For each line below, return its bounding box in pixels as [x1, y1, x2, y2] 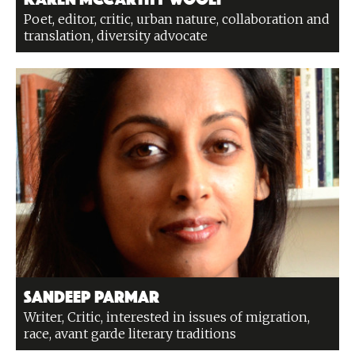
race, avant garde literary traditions [24, 326, 236, 342]
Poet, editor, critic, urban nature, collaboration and [24, 11, 330, 27]
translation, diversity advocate [24, 28, 208, 44]
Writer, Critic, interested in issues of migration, [24, 309, 310, 325]
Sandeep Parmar [24, 286, 159, 303]
